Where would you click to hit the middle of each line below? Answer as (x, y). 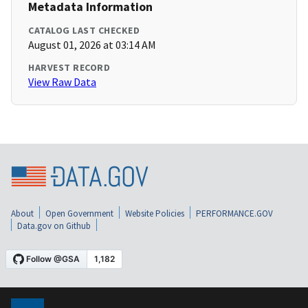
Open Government (79, 213)
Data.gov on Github (54, 225)
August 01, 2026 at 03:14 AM (92, 45)
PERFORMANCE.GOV (234, 213)
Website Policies (155, 213)
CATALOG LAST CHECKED (84, 31)
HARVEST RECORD (69, 68)
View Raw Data (62, 82)
